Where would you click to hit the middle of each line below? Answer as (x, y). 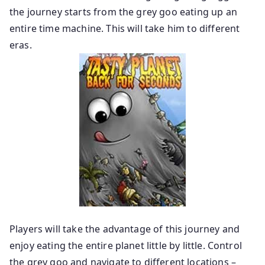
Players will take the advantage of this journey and (125, 229)
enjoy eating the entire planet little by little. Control (126, 245)
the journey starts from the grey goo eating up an (123, 12)
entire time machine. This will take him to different (125, 28)
